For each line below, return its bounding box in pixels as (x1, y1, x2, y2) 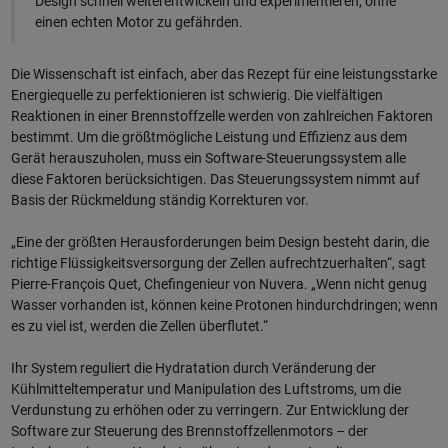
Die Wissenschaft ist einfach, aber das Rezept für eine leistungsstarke (10, 66, 437, 83)
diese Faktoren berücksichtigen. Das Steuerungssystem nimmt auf (10, 171, 420, 188)
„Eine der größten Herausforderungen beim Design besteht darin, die (10, 234, 429, 251)
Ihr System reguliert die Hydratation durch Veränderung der (10, 360, 376, 377)
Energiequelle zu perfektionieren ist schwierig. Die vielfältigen (10, 87, 383, 104)
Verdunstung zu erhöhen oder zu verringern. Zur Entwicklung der (10, 402, 409, 419)
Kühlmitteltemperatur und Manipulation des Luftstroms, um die (10, 381, 401, 398)
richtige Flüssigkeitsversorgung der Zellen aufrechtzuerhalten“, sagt (10, 255, 426, 272)
